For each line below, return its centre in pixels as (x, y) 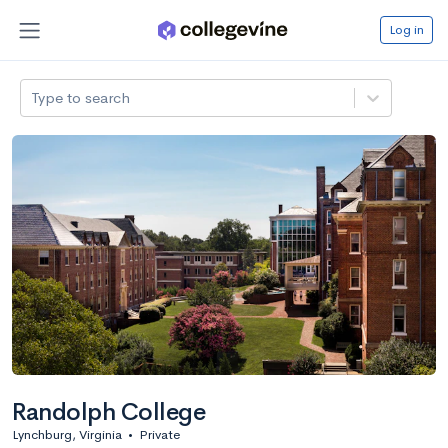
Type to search (81, 97)
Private (159, 434)
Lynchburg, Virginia (67, 434)
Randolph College (109, 411)
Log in (406, 29)
